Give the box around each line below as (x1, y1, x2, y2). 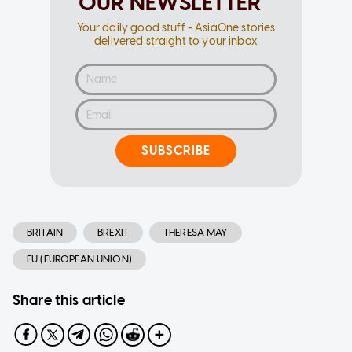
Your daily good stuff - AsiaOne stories (76, 20, 276, 35)
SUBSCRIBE (141, 143, 211, 159)
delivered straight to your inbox (94, 34, 258, 48)
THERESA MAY (163, 225, 228, 238)
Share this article (13, 291, 125, 309)
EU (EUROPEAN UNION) (27, 252, 132, 265)
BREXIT (97, 225, 129, 238)
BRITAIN (27, 225, 64, 238)
